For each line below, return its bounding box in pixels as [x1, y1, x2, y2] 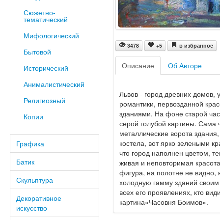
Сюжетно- [23, 7, 55, 17]
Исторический [23, 63, 68, 73]
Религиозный [23, 95, 65, 105]
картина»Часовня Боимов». [119, 196, 209, 207]
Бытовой [23, 47, 51, 56]
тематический [23, 14, 68, 24]
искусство [16, 203, 47, 213]
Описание [121, 60, 154, 71]
